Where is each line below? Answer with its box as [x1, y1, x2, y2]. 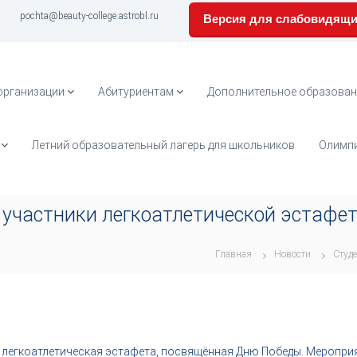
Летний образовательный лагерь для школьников [32, 139, 295, 151]
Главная [215, 249, 252, 260]
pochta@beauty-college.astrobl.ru [20, 10, 159, 22]
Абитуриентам [98, 85, 174, 98]
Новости [274, 249, 311, 260]
